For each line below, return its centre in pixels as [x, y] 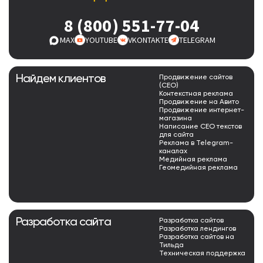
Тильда [171, 246]
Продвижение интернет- [202, 111]
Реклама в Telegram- [196, 144]
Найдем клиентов [61, 80]
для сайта [176, 135]
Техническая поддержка [202, 254]
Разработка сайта [63, 223]
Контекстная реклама [196, 94]
